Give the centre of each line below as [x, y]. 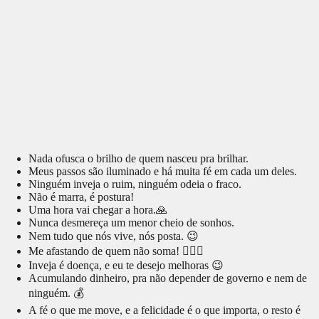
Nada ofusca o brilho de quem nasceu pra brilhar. [138, 159]
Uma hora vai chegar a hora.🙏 [98, 210]
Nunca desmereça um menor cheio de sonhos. [131, 223]
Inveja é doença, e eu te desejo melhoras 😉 [126, 266]
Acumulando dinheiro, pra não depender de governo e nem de [168, 278]
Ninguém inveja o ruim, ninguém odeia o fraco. [135, 184]
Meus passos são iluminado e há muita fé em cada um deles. [163, 172]
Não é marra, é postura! [81, 197]
